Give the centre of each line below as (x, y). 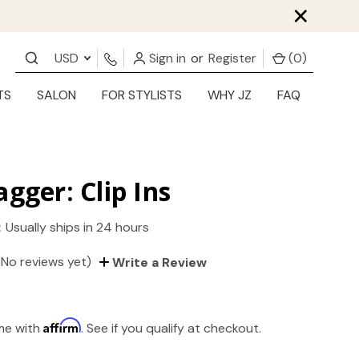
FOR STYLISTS (142, 95)
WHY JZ (230, 95)
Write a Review (158, 263)
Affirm (63, 326)
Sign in (166, 58)
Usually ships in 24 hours (78, 228)
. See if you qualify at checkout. (171, 329)
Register (232, 58)
